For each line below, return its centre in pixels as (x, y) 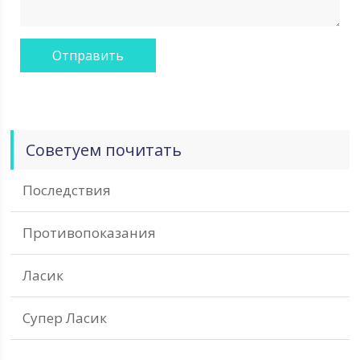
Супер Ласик (65, 318)
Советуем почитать (104, 150)
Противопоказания (90, 233)
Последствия (67, 190)
